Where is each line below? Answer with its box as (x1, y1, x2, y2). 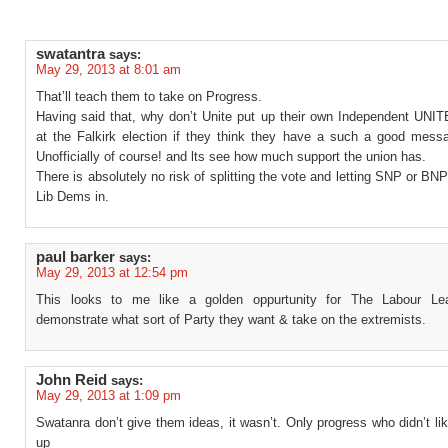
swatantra (36, 46, 105, 62)
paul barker (36, 249, 115, 265)
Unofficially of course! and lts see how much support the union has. (36, 149, 426, 164)
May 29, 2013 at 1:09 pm (36, 388, 181, 403)
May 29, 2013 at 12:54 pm (36, 265, 188, 280)
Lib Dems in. (36, 189, 109, 204)
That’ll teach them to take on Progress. (36, 89, 262, 104)
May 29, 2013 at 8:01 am (36, 62, 181, 77)
